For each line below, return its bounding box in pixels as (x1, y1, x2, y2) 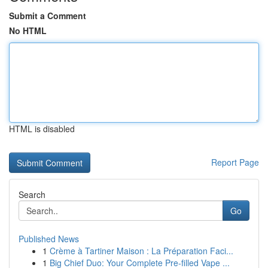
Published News (19, 233, 79, 245)
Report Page (211, 156, 259, 168)
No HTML (9, 25, 47, 36)
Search (19, 188, 45, 200)
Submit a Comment (9, 10, 86, 22)
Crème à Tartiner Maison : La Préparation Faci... (50, 245, 233, 257)
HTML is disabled (9, 123, 75, 135)
